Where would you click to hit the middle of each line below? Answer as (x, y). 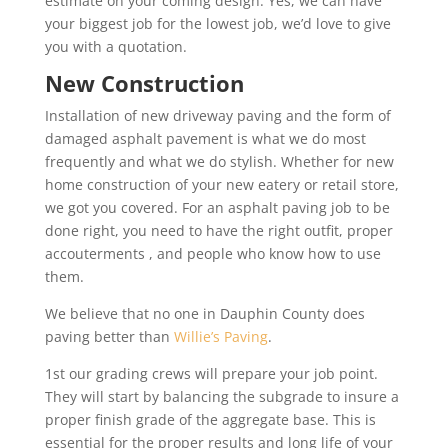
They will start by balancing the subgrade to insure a (221, 397)
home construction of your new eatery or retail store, (221, 185)
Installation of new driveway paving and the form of (217, 116)
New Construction (144, 83)
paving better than (109, 337)
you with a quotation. (115, 47)
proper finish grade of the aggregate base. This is (210, 420)
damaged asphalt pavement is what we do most (205, 139)
